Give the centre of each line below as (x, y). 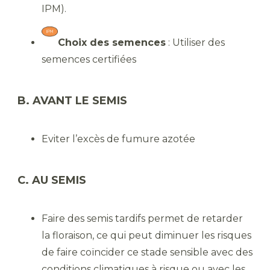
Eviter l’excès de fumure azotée (118, 139)
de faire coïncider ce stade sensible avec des (147, 253)
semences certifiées (89, 60)
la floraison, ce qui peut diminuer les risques (146, 236)
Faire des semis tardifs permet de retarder (142, 219)
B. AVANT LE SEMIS (74, 101)
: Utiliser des (195, 43)
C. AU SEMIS (52, 181)
